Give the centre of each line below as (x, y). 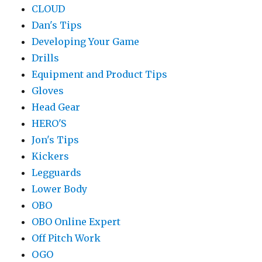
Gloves (48, 91)
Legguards (57, 173)
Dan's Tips (57, 25)
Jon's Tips (56, 140)
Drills (46, 58)
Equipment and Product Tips (100, 75)
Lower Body (60, 189)
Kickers (51, 156)
